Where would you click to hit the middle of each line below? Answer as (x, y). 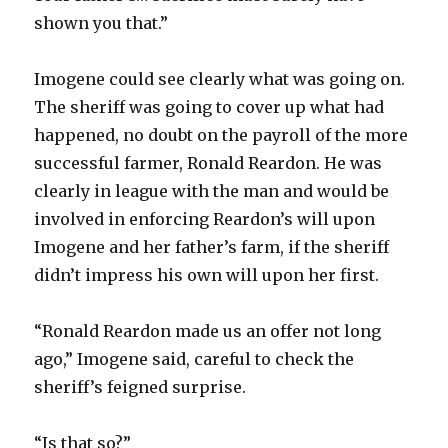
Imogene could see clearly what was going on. (220, 78)
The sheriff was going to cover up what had (209, 106)
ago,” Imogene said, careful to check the (194, 358)
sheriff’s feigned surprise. (140, 386)
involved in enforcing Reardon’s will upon (205, 218)
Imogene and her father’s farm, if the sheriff (212, 246)
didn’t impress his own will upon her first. (207, 274)
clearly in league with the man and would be (212, 190)
